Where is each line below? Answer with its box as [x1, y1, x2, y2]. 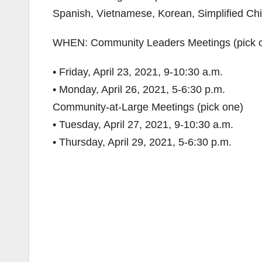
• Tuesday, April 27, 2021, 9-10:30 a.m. [53, 119, 233, 130]
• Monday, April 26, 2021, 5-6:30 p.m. [53, 84, 225, 95]
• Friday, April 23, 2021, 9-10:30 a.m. [53, 66, 223, 78]
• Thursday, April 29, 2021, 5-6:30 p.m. [53, 136, 232, 148]
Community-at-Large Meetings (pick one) [53, 101, 243, 113]
